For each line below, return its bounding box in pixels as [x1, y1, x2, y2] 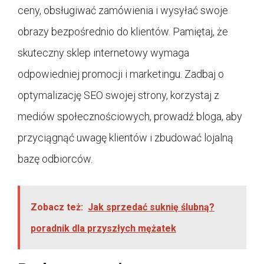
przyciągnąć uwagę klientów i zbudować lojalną [18, 131, 233, 144]
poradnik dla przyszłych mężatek [31, 222, 176, 234]
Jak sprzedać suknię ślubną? [88, 201, 214, 213]
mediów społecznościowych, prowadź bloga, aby [18, 110, 242, 123]
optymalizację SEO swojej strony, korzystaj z [18, 88, 219, 101]
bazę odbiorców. [18, 152, 93, 165]
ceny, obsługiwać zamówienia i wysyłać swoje [18, 4, 228, 16]
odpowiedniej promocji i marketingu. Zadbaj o [18, 67, 224, 80]
